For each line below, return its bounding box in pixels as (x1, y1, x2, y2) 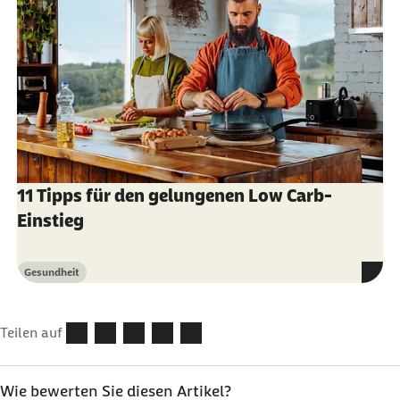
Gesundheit (23, 266, 79, 279)
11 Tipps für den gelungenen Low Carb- (16, 186, 332, 205)
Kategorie (22, 272, 71, 286)
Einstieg (16, 211, 84, 230)
